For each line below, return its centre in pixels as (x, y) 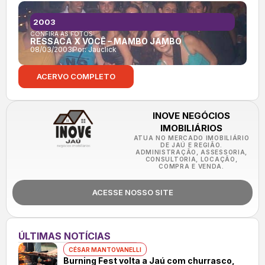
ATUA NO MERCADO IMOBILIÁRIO (191, 138)
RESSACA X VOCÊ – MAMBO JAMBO (106, 41)
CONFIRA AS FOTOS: (62, 34)
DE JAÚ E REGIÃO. (191, 145)
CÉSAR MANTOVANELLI (105, 250)
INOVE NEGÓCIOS (191, 116)
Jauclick (102, 50)
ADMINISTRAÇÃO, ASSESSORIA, (191, 152)
